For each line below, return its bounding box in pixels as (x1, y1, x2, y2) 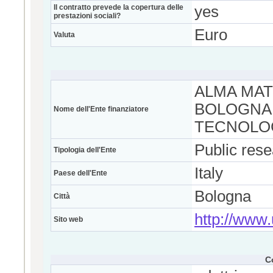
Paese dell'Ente (54, 169, 107, 177)
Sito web (54, 215, 83, 224)
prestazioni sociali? (54, 12, 121, 20)
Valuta (54, 30, 75, 39)
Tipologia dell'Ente (54, 146, 116, 154)
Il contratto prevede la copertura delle (54, 3, 183, 12)
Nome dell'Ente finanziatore (54, 105, 149, 113)
